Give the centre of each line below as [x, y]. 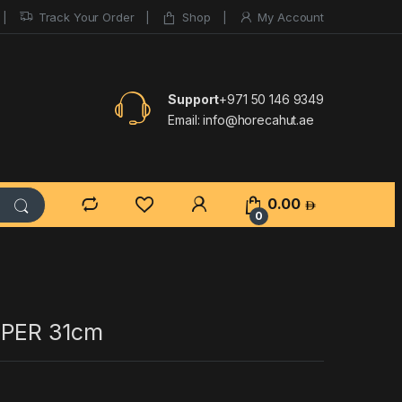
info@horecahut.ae [257, 120]
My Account [291, 17]
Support [194, 100]
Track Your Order [86, 17]
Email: [184, 120]
